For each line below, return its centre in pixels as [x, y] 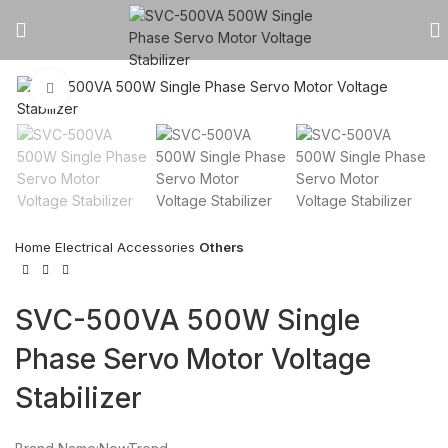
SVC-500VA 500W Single [187, 319]
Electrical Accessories [127, 247]
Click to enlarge [121, 89]
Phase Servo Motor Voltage [193, 358]
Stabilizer [78, 397]
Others [221, 247]
